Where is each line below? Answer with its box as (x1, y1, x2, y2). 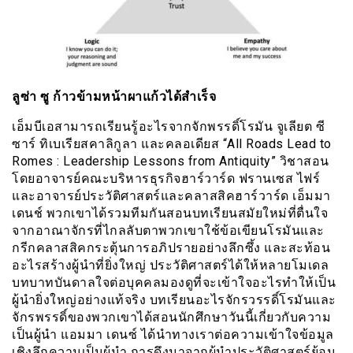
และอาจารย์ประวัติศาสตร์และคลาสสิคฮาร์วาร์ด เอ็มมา (12, 188, 331, 203)
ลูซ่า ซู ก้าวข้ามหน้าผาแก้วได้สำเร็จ (12, 88, 216, 104)
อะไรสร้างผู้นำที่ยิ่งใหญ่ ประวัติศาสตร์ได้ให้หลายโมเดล (12, 257, 329, 273)
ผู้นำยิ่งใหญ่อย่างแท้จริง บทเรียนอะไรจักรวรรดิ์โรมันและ (12, 292, 336, 307)
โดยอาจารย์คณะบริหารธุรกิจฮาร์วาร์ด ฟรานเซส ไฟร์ (12, 170, 320, 186)
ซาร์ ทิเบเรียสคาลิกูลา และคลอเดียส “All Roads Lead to (12, 136, 332, 151)
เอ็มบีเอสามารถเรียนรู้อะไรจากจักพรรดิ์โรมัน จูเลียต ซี (12, 118, 325, 134)
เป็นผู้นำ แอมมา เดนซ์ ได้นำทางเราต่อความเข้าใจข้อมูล (12, 326, 334, 342)
